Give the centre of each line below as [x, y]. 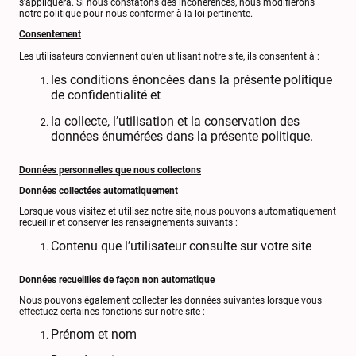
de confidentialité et [106, 95]
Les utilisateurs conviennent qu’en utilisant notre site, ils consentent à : [169, 57]
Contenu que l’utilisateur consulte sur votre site [181, 246]
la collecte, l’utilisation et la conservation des [175, 121]
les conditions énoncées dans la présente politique [192, 79]
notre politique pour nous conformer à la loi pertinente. [136, 14]
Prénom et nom [94, 335]
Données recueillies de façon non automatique [117, 279]
